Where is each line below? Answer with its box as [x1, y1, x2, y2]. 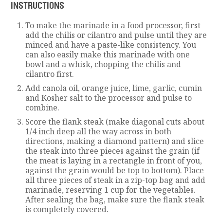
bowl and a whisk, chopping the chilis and [25, 58, 182, 70]
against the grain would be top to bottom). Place [25, 164, 204, 176]
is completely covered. [25, 203, 109, 215]
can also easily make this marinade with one [25, 49, 190, 60]
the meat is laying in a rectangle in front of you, [25, 155, 202, 166]
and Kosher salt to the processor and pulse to [25, 92, 192, 103]
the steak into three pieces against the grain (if [25, 145, 200, 156]
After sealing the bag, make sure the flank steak [25, 194, 205, 205]
